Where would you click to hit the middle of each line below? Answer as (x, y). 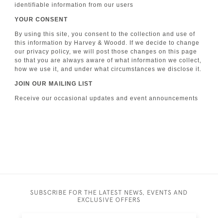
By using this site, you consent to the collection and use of (105, 34)
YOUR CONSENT (41, 19)
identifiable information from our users (74, 5)
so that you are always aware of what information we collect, (108, 60)
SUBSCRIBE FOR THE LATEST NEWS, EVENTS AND (109, 192)
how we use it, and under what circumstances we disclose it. (108, 69)
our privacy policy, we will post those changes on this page (106, 52)
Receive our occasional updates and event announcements (106, 98)
